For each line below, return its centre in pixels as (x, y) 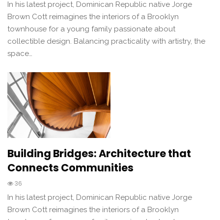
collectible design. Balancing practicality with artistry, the (106, 41)
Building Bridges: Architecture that (99, 153)
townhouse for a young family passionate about (91, 29)
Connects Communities (70, 167)
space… (20, 53)
